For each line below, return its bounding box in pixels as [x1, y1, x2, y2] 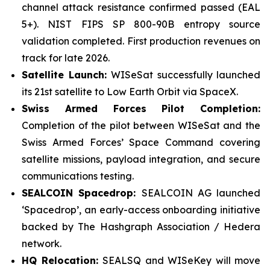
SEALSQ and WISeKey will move [102, 254, 260, 266]
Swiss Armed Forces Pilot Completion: [22, 102, 260, 115]
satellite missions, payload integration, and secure [22, 153, 260, 165]
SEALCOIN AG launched [141, 187, 260, 199]
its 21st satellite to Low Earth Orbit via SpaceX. [22, 86, 238, 98]
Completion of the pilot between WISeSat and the [22, 119, 260, 131]
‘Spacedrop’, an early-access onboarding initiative [22, 204, 260, 216]
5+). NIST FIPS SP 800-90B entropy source [22, 18, 260, 30]
